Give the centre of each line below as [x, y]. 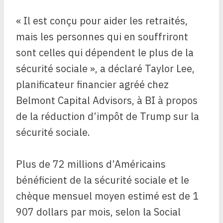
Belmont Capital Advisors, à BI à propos [107, 101]
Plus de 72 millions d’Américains [91, 164]
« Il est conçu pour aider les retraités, [102, 21]
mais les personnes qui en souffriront [102, 37]
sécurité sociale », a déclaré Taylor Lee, [105, 69]
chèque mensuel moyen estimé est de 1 [107, 196]
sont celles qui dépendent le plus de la [105, 53]
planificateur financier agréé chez [92, 85]
